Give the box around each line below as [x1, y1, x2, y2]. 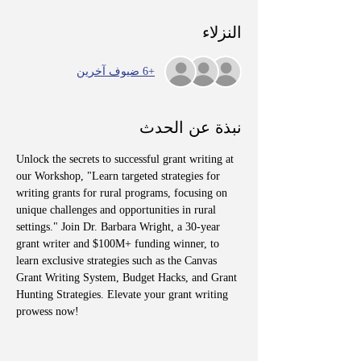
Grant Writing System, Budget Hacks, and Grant [16, 271, 240, 284]
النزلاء [202, 20, 242, 44]
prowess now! [16, 305, 79, 317]
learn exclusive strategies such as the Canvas [16, 254, 220, 267]
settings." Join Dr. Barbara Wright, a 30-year [16, 220, 223, 233]
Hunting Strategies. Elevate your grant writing [16, 288, 231, 301]
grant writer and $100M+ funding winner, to [16, 237, 222, 250]
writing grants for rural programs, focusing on [16, 186, 230, 199]
